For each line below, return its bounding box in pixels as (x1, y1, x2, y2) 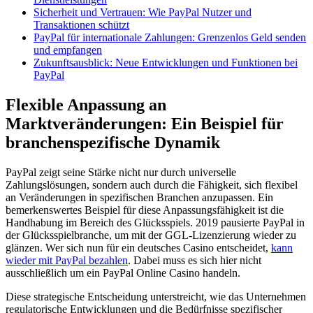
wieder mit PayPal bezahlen (6, 254, 128, 266)
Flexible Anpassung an (6, 95, 166, 114)
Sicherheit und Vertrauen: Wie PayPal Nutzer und (34, 6, 252, 18)
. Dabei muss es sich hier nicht (128, 254, 261, 266)
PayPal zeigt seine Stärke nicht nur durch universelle (6, 166, 236, 178)
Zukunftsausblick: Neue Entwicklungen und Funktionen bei (34, 56, 298, 68)
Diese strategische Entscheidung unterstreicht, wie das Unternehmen (6, 290, 306, 303)
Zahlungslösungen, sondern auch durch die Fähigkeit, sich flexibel (6, 178, 298, 191)
